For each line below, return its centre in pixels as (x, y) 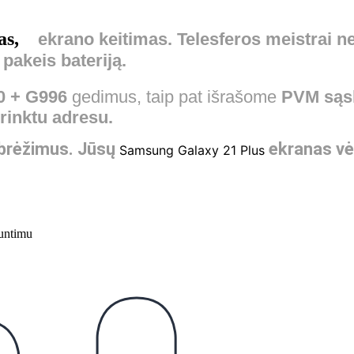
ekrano (66, 39)
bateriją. (94, 60)
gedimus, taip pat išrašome (174, 96)
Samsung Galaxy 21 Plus (194, 151)
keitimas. (133, 39)
